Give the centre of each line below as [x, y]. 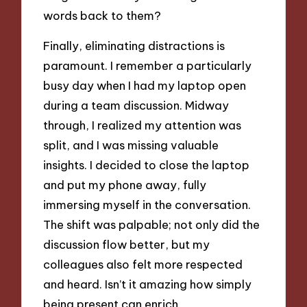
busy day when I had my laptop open [145, 86]
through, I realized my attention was [143, 125]
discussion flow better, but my [127, 245]
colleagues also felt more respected [143, 265]
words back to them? [102, 15]
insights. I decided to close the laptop [147, 165]
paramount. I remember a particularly [148, 66]
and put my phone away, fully [125, 185]
